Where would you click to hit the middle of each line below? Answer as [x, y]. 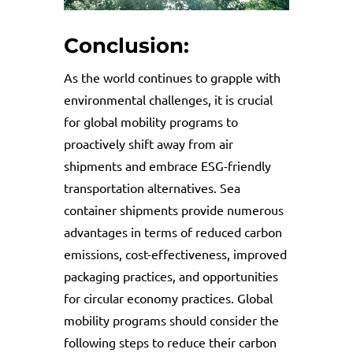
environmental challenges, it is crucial [168, 100]
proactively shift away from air [148, 144]
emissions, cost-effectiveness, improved [175, 254]
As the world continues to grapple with [172, 78]
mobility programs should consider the [171, 320]
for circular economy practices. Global [168, 298]
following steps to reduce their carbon [170, 342]
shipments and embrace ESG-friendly [167, 166]
